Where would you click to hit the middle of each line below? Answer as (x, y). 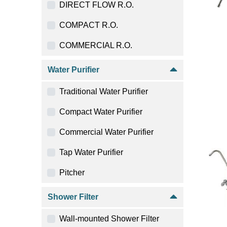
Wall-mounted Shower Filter (109, 219)
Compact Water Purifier (101, 112)
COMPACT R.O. (89, 25)
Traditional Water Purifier (104, 91)
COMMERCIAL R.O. (96, 45)
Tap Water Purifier (91, 152)
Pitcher (72, 173)
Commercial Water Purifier (106, 132)
